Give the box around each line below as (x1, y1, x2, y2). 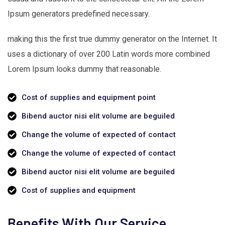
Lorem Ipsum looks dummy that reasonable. (8, 64, 161, 74)
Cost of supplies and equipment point (21, 92, 156, 102)
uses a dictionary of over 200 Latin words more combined (8, 49, 210, 59)
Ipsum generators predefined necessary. (8, 9, 150, 19)
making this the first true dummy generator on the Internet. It (8, 34, 217, 44)
